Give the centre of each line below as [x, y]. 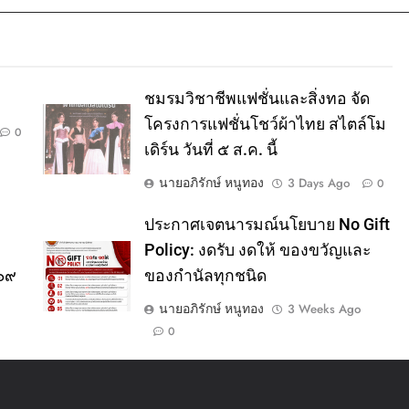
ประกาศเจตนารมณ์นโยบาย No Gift [267, 224]
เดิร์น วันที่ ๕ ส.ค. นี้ [210, 149]
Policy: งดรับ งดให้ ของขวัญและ [257, 250]
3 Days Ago [318, 183]
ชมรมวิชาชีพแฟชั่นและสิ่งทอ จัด [257, 98]
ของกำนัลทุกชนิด [205, 275]
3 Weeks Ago [324, 309]
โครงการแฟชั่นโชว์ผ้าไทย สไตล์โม [265, 124]
